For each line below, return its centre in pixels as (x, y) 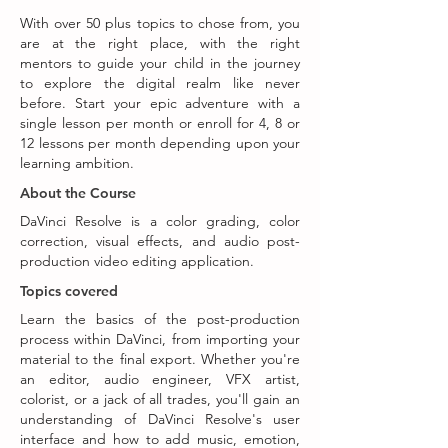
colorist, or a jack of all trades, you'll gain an (160, 399)
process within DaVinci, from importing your (160, 339)
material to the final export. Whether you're (160, 359)
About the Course (78, 193)
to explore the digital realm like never (160, 83)
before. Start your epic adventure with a (160, 103)
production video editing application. (137, 261)
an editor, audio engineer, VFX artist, (160, 379)
